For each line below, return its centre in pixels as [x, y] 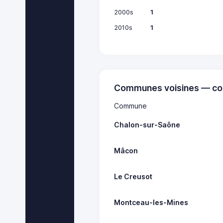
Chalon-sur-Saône [147, 124]
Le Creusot [133, 176]
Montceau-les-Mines [151, 202]
